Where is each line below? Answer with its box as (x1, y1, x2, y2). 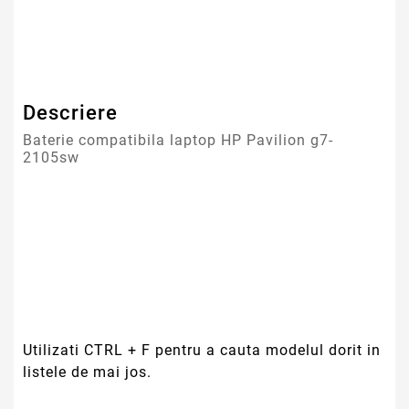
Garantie (33, 32, 97, 50)
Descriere (23, 101, 118, 125)
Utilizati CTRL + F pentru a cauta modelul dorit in (23, 341, 381, 360)
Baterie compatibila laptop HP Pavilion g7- (23, 131, 333, 150)
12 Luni (215, 32, 269, 50)
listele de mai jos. (23, 363, 152, 382)
